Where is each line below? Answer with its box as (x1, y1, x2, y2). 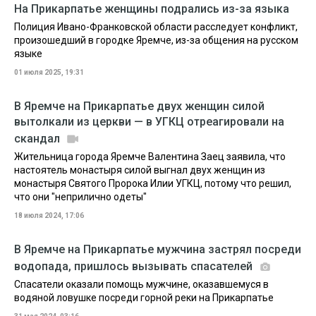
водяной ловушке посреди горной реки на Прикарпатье (14, 292, 274, 303)
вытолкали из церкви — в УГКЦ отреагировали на (14, 115, 284, 128)
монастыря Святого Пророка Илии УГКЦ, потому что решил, (14, 178, 291, 189)
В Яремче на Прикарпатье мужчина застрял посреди (14, 243, 301, 256)
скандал (14, 132, 63, 145)
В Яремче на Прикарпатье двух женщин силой (14, 99, 265, 113)
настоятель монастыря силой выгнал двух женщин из (14, 164, 265, 176)
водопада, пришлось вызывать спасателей (14, 260, 255, 273)
